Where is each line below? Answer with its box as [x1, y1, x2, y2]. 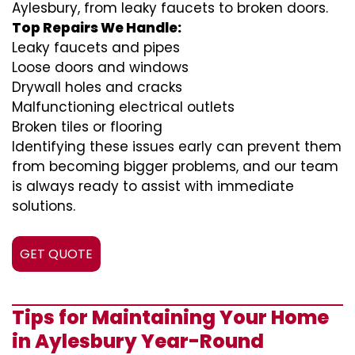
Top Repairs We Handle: [12, 18, 181, 37]
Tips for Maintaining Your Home [12, 304, 329, 330]
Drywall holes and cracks [12, 78, 182, 97]
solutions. [12, 197, 75, 216]
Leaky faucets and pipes [12, 38, 180, 57]
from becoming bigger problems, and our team [12, 157, 338, 176]
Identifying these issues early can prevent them [12, 137, 342, 156]
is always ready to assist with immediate [12, 177, 294, 196]
